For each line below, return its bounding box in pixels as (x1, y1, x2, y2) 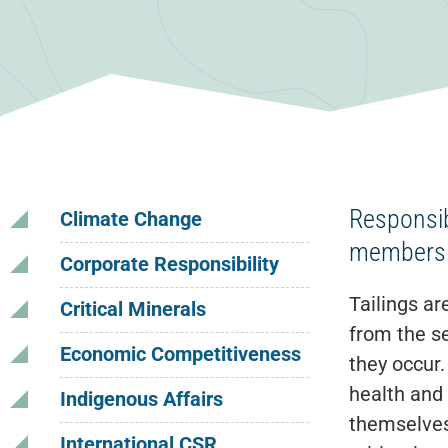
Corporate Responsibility (60, 252, 279, 276)
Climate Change (60, 207, 202, 231)
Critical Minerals (60, 297, 206, 321)
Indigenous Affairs (60, 387, 223, 411)
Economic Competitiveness (60, 342, 301, 366)
